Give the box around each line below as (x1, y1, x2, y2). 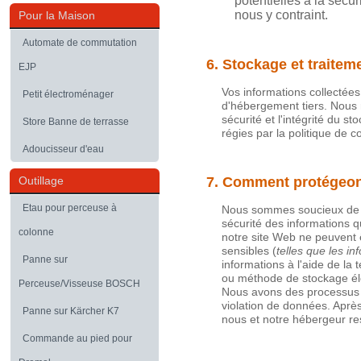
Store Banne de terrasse (23, 116, 129, 127)
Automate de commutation (23, 37, 137, 48)
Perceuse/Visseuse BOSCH (19, 278, 140, 289)
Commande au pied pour (23, 333, 132, 344)
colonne (19, 226, 54, 238)
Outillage (19, 174, 64, 187)
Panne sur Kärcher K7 (23, 305, 119, 317)
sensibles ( (222, 244, 276, 258)
